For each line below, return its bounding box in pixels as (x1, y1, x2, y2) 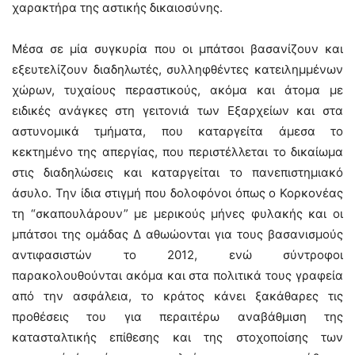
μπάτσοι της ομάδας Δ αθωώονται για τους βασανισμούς (12, 226, 343, 242)
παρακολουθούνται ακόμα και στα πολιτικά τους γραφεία (12, 267, 343, 283)
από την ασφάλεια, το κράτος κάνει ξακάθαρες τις (12, 288, 343, 303)
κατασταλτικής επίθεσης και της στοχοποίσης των (12, 329, 343, 345)
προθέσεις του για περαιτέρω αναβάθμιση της (12, 308, 343, 324)
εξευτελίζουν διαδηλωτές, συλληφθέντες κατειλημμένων (12, 61, 343, 77)
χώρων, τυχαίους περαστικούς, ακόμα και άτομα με (12, 82, 343, 97)
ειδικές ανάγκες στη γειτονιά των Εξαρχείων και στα (12, 102, 343, 118)
